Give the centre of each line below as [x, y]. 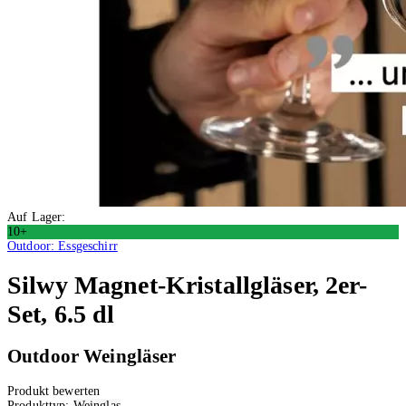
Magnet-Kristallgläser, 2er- [217, 285]
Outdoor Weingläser [92, 357]
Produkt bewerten [54, 391]
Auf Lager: [37, 217]
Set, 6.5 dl [61, 314]
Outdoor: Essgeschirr [63, 246]
